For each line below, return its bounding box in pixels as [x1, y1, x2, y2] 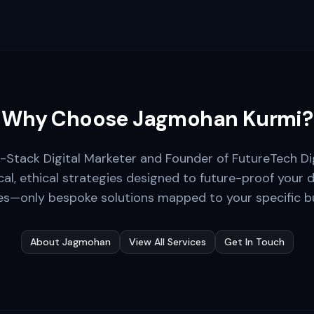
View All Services [128, 235, 206, 248]
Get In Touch [224, 235, 285, 248]
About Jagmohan [29, 235, 111, 248]
